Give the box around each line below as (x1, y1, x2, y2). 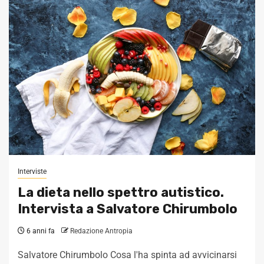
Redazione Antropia (70, 227, 133, 236)
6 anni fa (25, 227, 55, 236)
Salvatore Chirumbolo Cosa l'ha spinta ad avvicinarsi (18, 249, 237, 261)
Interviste (18, 167, 47, 176)
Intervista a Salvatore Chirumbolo (18, 201, 237, 217)
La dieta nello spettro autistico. (18, 184, 224, 201)
